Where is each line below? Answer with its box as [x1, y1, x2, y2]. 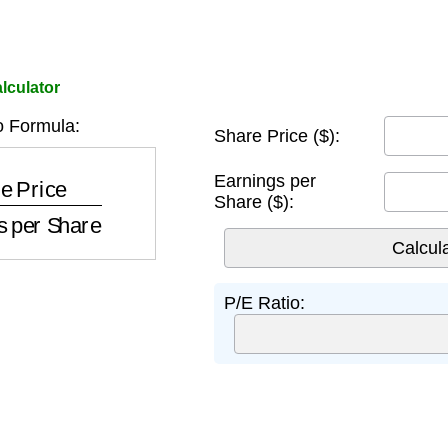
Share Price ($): [214, 125, 340, 146]
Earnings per [214, 171, 316, 191]
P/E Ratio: [224, 293, 305, 313]
